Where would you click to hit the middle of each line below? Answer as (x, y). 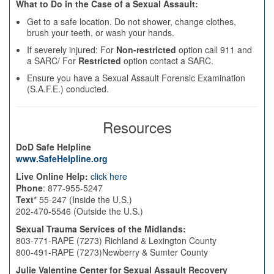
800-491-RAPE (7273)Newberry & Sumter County (112, 252)
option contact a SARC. (167, 61)
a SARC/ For (53, 61)
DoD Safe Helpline (54, 147)
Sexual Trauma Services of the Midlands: (101, 229)
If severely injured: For (72, 50)
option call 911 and (214, 50)
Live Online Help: (52, 176)
